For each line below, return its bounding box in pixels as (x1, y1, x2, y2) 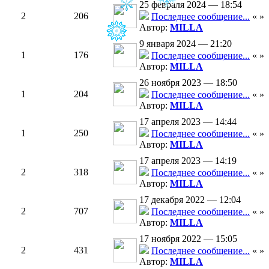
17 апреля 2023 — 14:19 (139, 156, 237, 166)
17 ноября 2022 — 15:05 (139, 234, 237, 244)
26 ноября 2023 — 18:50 (139, 77, 237, 88)
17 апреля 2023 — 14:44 (139, 116, 237, 127)
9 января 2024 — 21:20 (139, 38, 232, 49)
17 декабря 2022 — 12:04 (139, 195, 241, 205)
